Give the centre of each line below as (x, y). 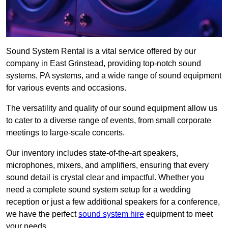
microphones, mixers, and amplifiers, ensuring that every (107, 165)
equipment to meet (178, 214)
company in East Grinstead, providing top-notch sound (104, 64)
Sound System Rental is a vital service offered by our (101, 51)
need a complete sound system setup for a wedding (98, 190)
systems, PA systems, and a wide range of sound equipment (114, 76)
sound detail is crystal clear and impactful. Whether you (105, 178)
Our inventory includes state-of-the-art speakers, (92, 153)
